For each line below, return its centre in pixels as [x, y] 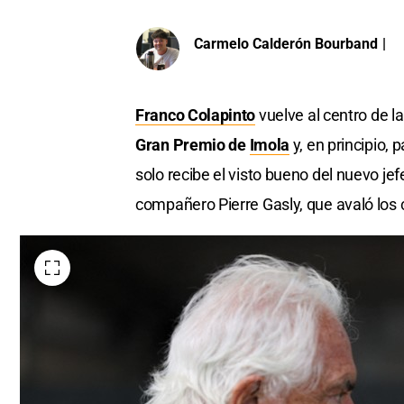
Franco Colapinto [196, 115]
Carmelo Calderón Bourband [286, 43]
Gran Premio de [193, 145]
